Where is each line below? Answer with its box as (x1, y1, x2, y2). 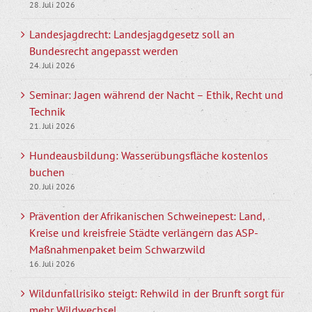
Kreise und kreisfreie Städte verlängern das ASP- (29, 226, 258, 240)
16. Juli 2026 (29, 258, 75, 269)
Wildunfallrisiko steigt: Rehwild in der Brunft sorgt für (29, 286, 284, 300)
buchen (29, 165, 65, 179)
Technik (29, 104, 65, 118)
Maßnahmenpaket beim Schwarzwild (29, 242, 205, 256)
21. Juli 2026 (29, 120, 75, 131)
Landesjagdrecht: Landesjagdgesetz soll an (29, 27, 235, 41)
